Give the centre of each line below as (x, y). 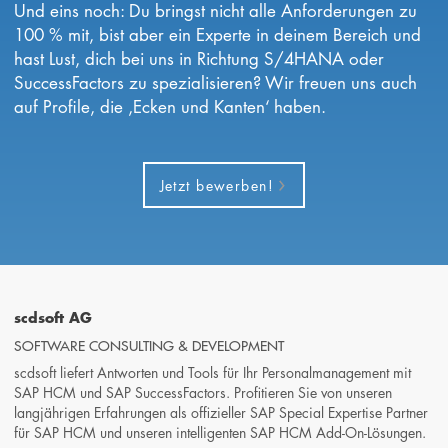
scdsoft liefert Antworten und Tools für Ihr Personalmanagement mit (213, 371)
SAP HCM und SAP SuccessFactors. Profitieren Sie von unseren (203, 391)
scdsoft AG (53, 317)
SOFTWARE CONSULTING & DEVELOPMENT (149, 344)
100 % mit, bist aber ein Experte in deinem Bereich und (218, 35)
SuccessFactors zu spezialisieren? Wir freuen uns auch (216, 83)
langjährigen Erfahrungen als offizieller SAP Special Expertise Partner (221, 411)
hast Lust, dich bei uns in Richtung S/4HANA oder (199, 59)
